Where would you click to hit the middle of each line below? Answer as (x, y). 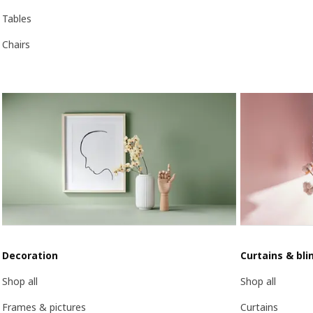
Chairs (16, 45)
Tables (17, 19)
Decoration (30, 255)
